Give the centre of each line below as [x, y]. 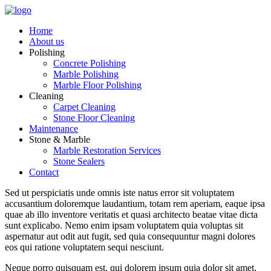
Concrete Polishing [90, 63]
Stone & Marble [60, 139]
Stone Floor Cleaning [94, 118]
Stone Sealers [79, 161]
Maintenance [54, 129]
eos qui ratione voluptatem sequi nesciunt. [84, 247]
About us [47, 41]
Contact [44, 172]
